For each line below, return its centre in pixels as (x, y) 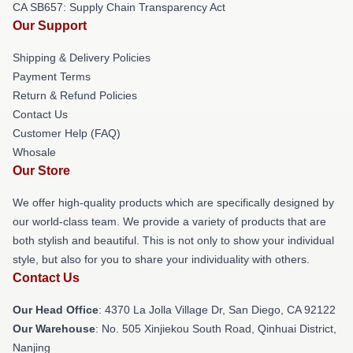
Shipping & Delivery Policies (82, 58)
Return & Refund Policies (75, 95)
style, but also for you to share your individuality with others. (161, 259)
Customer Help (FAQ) (67, 133)
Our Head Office (56, 310)
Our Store (41, 171)
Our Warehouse (54, 329)
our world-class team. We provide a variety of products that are (169, 221)
